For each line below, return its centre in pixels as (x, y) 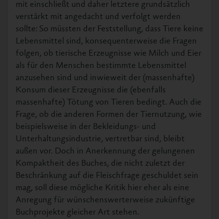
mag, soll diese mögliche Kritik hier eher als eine (102, 188)
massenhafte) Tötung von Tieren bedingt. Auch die (109, 103)
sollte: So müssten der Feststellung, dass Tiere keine (109, 29)
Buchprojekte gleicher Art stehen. (77, 213)
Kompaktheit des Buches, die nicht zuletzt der (100, 164)
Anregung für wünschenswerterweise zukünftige (105, 200)
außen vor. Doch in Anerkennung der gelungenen (105, 152)
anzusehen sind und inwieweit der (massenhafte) (105, 78)
